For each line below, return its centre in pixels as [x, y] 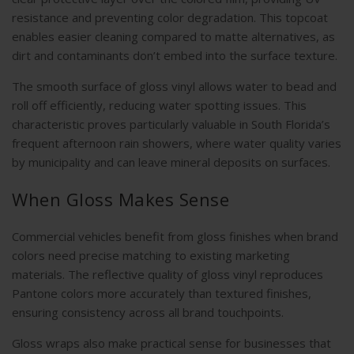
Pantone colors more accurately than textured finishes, [162, 294]
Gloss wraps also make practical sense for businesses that [171, 343]
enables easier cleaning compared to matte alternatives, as [173, 37]
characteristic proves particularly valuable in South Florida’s [171, 124]
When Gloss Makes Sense [121, 200]
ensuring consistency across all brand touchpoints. [148, 313]
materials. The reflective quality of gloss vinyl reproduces [168, 275]
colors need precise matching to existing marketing [151, 256]
